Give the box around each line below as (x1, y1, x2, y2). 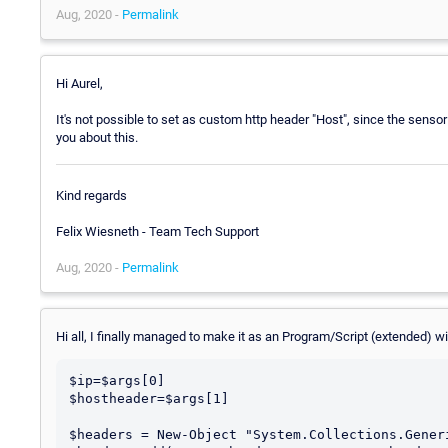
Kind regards (56, 187, 127, 203)
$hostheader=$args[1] (69, 390, 229, 406)
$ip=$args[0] (69, 372, 165, 388)
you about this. (56, 130, 138, 146)
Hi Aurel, (56, 76, 103, 92)
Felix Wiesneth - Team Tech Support (56, 223, 259, 239)
